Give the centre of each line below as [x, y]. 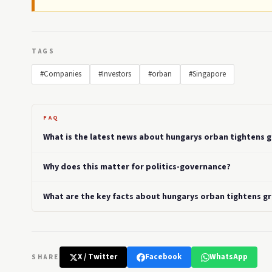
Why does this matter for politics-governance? [137, 167]
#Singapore [207, 74]
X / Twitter [97, 257]
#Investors [115, 74]
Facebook [163, 257]
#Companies [61, 74]
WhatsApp [228, 257]
